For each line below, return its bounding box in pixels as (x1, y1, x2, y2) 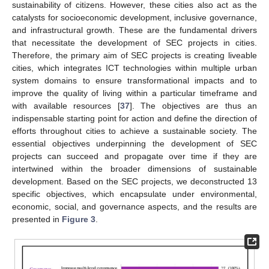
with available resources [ (12, 100, 120, 110)
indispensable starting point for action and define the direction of (12, 113, 257, 123)
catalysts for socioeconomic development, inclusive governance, (12, 12, 257, 22)
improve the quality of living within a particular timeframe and (12, 88, 257, 98)
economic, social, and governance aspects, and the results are (12, 201, 257, 211)
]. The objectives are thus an (129, 100, 257, 110)
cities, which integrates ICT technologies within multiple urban (12, 62, 257, 73)
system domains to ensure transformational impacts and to (12, 75, 257, 85)
